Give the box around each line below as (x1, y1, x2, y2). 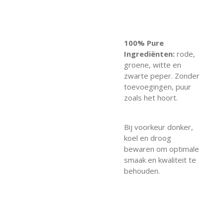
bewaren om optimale (124, 144, 199, 154)
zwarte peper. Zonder (124, 71, 200, 81)
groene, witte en (124, 60, 181, 70)
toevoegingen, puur (124, 82, 191, 92)
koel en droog (124, 133, 171, 143)
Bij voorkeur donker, (124, 122, 193, 132)
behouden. (124, 166, 162, 176)
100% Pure (124, 38, 164, 48)
